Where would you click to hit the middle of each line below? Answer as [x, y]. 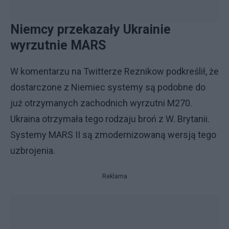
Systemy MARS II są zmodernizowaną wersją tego [113, 135]
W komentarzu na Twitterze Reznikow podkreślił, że [114, 71]
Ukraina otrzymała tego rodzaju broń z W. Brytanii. [110, 119]
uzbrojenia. [33, 151]
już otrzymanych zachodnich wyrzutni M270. [101, 103]
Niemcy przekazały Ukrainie [90, 29]
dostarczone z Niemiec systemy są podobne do [108, 87]
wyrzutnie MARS [58, 45]
